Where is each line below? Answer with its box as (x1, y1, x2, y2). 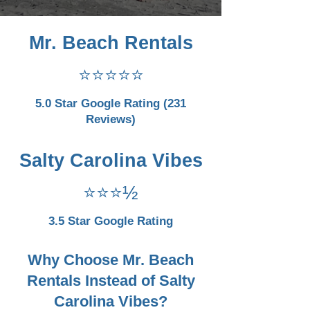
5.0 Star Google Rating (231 (35, 97, 186, 110)
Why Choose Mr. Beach (28, 251, 194, 268)
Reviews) (86, 113, 136, 126)
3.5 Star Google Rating (48, 215, 173, 228)
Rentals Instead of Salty (26, 272, 195, 289)
